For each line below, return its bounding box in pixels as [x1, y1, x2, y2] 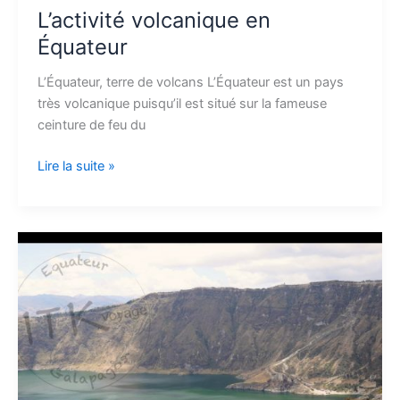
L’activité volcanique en [37, 7, 271, 34]
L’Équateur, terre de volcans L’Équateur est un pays [37, 73, 344, 90]
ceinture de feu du [37, 116, 146, 133]
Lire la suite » [37, 157, 115, 174]
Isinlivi [36, 341, 73, 358]
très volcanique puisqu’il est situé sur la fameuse [37, 95, 327, 112]
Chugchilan [36, 298, 105, 315]
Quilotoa [36, 255, 87, 272]
